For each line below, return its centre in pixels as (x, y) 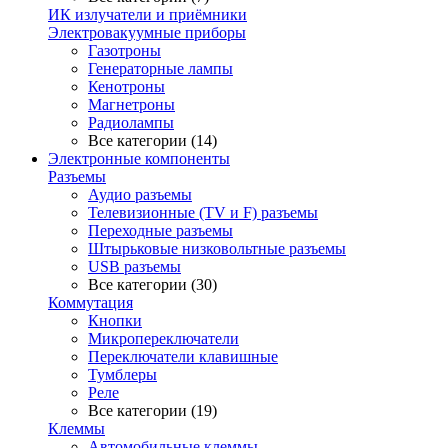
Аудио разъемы (140, 194)
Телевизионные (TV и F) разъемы (203, 212)
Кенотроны (126, 86)
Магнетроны (131, 104)
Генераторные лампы (160, 68)
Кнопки (115, 320)
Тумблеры (122, 374)
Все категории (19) (152, 410)
